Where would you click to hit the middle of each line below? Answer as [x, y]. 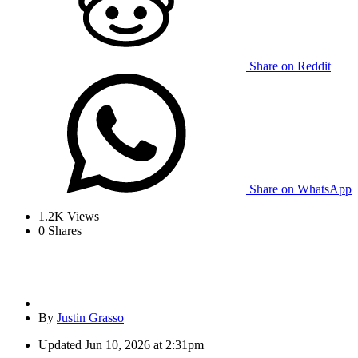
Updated [60, 345]
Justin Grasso [90, 318]
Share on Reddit [290, 66]
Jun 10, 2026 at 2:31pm [144, 345]
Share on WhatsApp [300, 189]
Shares [63, 231]
